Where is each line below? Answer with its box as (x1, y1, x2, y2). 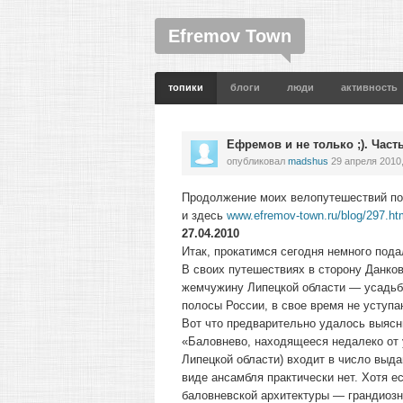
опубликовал (227, 156, 288, 166)
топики (168, 82, 203, 93)
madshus (288, 156, 328, 166)
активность (341, 82, 398, 93)
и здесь (182, 209, 227, 222)
